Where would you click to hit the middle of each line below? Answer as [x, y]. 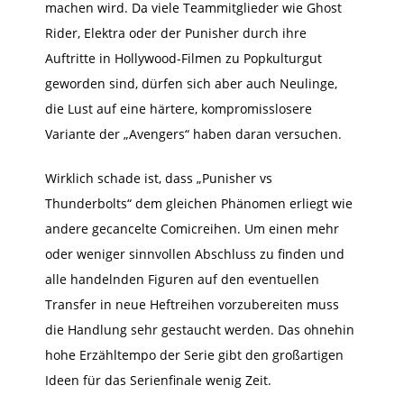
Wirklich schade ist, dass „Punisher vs [159, 178]
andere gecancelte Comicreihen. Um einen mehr [192, 228]
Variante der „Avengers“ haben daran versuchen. [195, 133]
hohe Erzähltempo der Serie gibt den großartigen [194, 354]
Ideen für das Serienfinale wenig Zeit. [160, 380]
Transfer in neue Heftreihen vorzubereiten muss [192, 304]
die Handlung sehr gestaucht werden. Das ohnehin [200, 329]
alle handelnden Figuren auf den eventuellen [182, 279]
